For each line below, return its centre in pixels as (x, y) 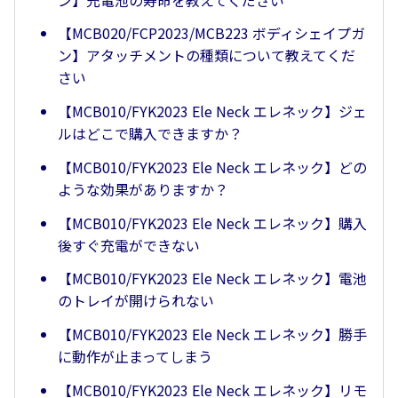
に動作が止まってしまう (135, 357)
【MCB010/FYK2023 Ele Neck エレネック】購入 (212, 223)
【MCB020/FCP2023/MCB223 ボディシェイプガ (211, 33)
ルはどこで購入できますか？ (150, 134)
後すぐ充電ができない (129, 245)
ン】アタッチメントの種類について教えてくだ (207, 56)
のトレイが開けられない (136, 301)
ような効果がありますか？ (143, 189)
